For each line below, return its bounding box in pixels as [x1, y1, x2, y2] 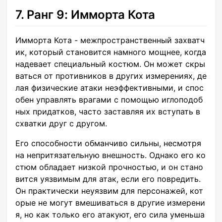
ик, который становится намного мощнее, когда [15, 47, 206, 57]
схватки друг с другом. [15, 118, 107, 129]
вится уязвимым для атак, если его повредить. [15, 174, 201, 184]
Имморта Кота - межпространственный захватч [15, 35, 205, 46]
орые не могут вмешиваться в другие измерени [15, 198, 205, 208]
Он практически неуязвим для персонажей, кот [15, 186, 203, 196]
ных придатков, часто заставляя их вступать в [15, 107, 200, 117]
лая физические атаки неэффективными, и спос [15, 83, 204, 93]
